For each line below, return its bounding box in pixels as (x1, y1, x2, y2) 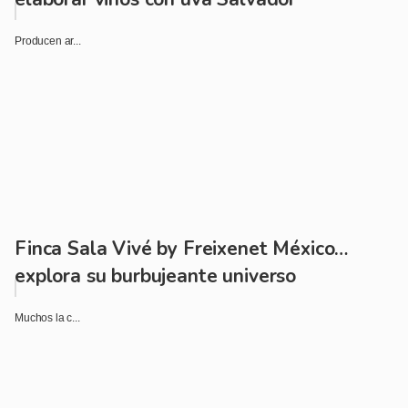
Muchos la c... (15, 311, 80, 324)
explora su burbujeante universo (15, 262, 297, 289)
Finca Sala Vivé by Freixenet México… (15, 235, 349, 261)
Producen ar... (15, 34, 81, 47)
